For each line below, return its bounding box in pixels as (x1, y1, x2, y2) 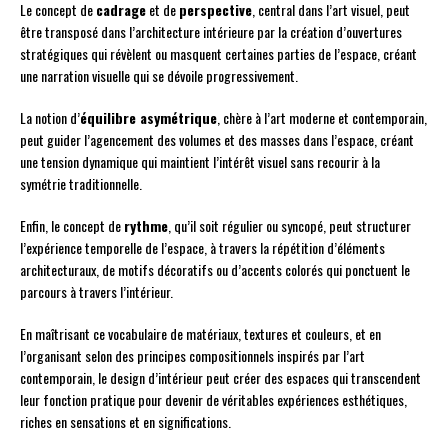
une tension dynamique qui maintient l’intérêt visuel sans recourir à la (20, 151, 380, 173)
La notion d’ (20, 107, 80, 129)
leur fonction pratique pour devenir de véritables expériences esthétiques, (20, 389, 407, 411)
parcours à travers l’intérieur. (20, 281, 173, 303)
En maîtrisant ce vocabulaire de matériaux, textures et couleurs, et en (20, 323, 381, 345)
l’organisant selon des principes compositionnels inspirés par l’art (20, 345, 365, 367)
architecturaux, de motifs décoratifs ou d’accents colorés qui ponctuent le (20, 259, 410, 281)
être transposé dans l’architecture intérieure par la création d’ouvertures (20, 21, 402, 43)
